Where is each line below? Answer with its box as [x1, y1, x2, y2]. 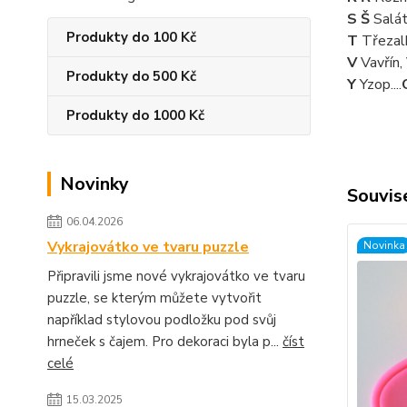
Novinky [60, 172, 129, 196]
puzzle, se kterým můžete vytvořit [47, 289, 262, 307]
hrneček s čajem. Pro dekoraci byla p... [47, 333, 283, 351]
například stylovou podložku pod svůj [47, 311, 276, 329]
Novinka [362, 238, 405, 253]
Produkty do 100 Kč [66, 28, 196, 46]
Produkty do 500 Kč [66, 67, 196, 85]
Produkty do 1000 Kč [66, 106, 204, 124]
